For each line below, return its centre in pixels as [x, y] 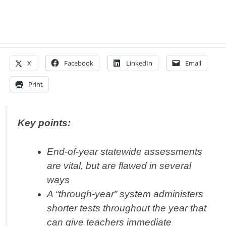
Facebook [79, 63]
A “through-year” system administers [125, 194]
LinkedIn [139, 63]
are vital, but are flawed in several [119, 166]
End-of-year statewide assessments [124, 152]
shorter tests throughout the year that [126, 208]
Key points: [44, 123]
